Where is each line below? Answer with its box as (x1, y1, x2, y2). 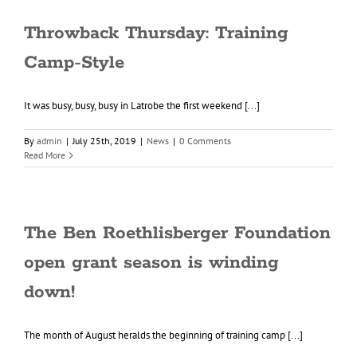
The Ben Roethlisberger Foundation (24, 222, 331, 245)
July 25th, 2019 (73, 135, 136, 147)
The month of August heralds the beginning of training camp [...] (24, 328, 303, 342)
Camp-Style (24, 52, 124, 74)
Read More (24, 149, 65, 161)
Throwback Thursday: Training (24, 22, 288, 45)
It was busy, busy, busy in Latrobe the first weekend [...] (24, 99, 260, 112)
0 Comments (179, 135, 231, 147)
